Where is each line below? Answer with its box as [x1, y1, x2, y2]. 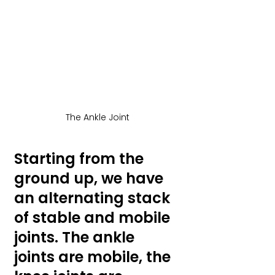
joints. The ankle [14, 227, 138, 247]
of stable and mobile [14, 207, 174, 228]
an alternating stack [14, 187, 174, 208]
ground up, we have [14, 168, 167, 188]
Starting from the [14, 148, 147, 169]
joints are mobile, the [14, 246, 174, 267]
